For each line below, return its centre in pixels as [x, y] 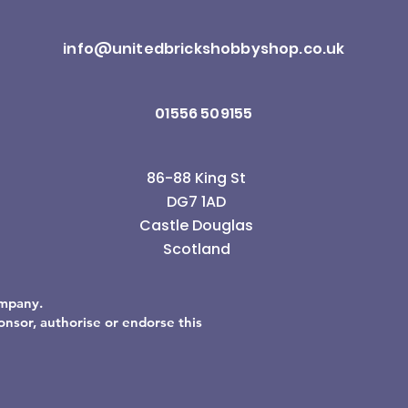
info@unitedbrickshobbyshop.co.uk [204, 49]
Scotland [196, 250]
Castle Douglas [197, 226]
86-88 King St [197, 178]
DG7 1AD [197, 202]
